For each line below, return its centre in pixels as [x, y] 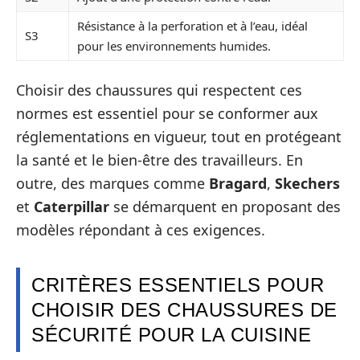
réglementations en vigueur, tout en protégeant [179, 137]
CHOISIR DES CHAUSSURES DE [184, 310]
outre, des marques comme [112, 184]
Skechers [307, 184]
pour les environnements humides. [174, 45]
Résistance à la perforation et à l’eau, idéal [192, 25]
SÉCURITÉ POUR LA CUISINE [171, 335]
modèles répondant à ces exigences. [141, 230]
